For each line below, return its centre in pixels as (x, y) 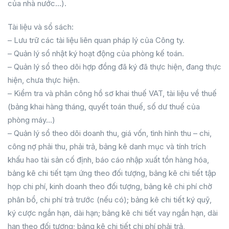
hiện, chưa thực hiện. (44, 80)
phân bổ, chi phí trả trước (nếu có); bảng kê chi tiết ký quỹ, (110, 200)
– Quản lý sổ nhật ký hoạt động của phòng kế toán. (96, 53)
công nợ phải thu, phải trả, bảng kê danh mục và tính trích (107, 146)
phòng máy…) (31, 120)
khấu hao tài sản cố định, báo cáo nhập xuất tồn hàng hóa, (108, 160)
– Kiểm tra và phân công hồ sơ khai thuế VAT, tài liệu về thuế (112, 93)
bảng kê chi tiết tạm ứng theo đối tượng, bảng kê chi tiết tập (112, 173)
